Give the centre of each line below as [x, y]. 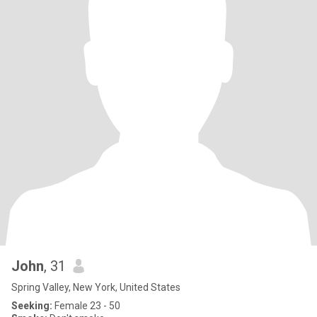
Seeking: [32, 306]
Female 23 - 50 [86, 306]
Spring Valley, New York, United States [96, 287]
